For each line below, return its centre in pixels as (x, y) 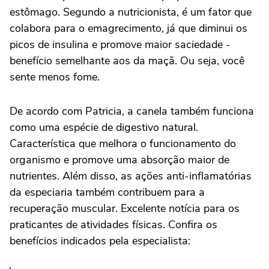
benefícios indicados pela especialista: (100, 241)
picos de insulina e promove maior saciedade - (120, 44)
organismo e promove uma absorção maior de (119, 160)
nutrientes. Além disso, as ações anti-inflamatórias (131, 176)
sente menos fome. (55, 77)
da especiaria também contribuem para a (107, 192)
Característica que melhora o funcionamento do (123, 144)
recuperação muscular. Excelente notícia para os (125, 208)
